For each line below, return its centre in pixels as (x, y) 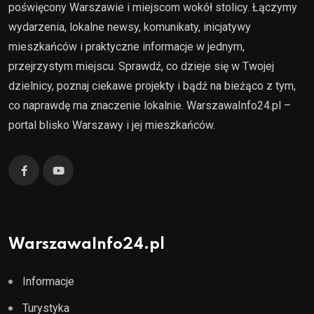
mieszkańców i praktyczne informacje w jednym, (127, 47)
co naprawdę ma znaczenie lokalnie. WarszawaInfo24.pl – (150, 106)
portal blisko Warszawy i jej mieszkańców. (112, 125)
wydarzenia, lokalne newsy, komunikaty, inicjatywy (130, 27)
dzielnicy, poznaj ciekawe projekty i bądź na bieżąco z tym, (152, 86)
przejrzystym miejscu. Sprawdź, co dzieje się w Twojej (141, 67)
